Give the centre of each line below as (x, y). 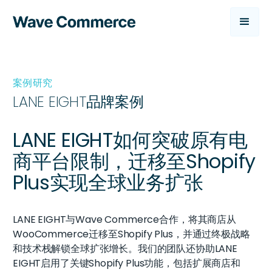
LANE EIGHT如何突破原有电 (130, 140)
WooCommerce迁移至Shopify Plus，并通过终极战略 (131, 234)
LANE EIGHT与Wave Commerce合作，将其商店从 (124, 219)
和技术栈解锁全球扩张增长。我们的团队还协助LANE (125, 249)
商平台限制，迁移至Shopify (134, 161)
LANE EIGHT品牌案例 (78, 102)
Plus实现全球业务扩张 (108, 182)
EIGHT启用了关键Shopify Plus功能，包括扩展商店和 (127, 263)
